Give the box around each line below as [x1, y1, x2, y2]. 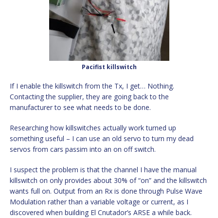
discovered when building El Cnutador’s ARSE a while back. [10, 207, 192, 217]
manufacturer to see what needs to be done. [10, 102, 151, 112]
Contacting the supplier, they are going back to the [10, 91, 169, 101]
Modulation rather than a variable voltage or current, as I [10, 197, 188, 206]
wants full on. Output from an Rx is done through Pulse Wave [10, 186, 202, 196]
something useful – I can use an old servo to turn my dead [10, 133, 194, 143]
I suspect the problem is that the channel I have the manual [10, 164, 197, 174]
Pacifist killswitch [81, 62, 137, 71]
